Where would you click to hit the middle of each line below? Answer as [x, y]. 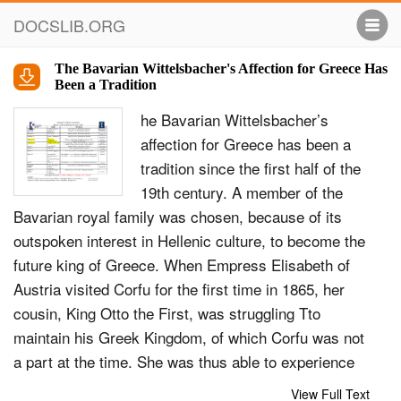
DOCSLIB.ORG [69, 25]
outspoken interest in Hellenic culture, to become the [189, 240]
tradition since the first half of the [251, 168]
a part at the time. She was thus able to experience [184, 361]
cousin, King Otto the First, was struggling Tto [167, 313]
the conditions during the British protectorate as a [178, 385]
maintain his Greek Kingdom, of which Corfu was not [189, 337]
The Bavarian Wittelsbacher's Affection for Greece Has [221, 68]
